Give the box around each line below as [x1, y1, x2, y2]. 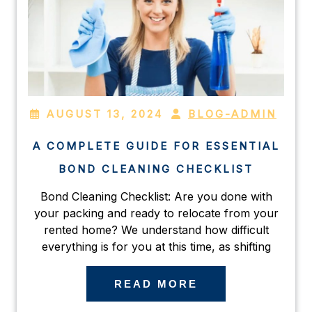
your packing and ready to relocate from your [33, 205, 279, 220]
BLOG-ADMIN [188, 107, 276, 120]
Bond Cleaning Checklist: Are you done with [40, 189, 272, 203]
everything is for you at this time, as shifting [41, 239, 271, 253]
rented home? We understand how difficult [43, 222, 269, 237]
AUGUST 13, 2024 [47, 107, 163, 120]
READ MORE [114, 277, 198, 290]
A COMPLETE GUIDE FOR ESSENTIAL [32, 139, 280, 153]
